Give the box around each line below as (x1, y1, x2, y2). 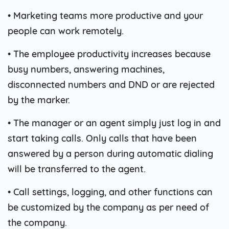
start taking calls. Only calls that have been (8, 132, 197, 144)
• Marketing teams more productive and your (8, 9, 203, 21)
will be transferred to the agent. (8, 163, 146, 175)
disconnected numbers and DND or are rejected (8, 78, 215, 90)
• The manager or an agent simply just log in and (8, 117, 221, 129)
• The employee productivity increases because (8, 48, 211, 60)
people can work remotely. (8, 25, 124, 37)
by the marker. (8, 94, 70, 106)
